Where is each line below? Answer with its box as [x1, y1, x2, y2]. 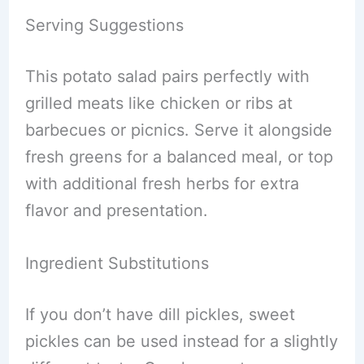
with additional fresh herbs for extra [24, 174, 299, 193]
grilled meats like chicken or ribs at [24, 93, 292, 113]
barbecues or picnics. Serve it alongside [24, 120, 332, 140]
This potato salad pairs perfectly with [24, 67, 310, 86]
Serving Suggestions [24, 15, 184, 35]
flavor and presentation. [24, 201, 208, 220]
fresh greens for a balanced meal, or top [24, 147, 333, 167]
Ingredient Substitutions [24, 253, 209, 273]
